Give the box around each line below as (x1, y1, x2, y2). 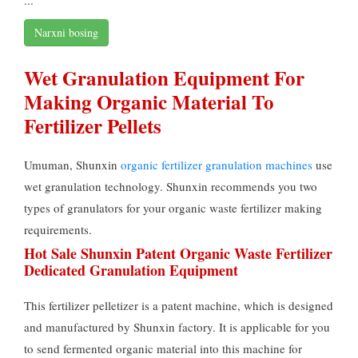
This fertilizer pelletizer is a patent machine (24, 296, 237, 313)
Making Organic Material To (24, 86, 274, 117)
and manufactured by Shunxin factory (24, 318, 213, 335)
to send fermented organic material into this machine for (24, 340, 302, 356)
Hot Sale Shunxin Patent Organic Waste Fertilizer (24, 242, 332, 264)
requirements (24, 221, 89, 237)
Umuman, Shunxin (24, 156, 117, 173)
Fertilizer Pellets (24, 110, 161, 141)
